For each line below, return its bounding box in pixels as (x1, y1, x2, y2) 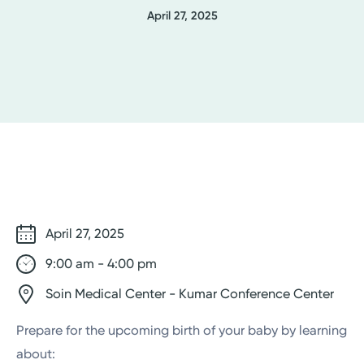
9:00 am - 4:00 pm (42, 256, 158, 272)
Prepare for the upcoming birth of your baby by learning (16, 323, 348, 339)
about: (16, 346, 56, 362)
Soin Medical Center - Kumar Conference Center (42, 286, 335, 302)
